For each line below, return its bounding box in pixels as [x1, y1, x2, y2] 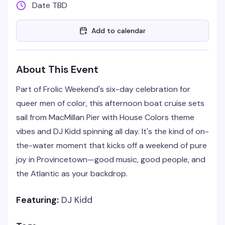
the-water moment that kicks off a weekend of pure [16, 140, 207, 151]
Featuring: [16, 194, 59, 206]
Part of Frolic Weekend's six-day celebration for [16, 84, 190, 94]
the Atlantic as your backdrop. [16, 168, 128, 179]
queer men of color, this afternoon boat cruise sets [16, 98, 204, 108]
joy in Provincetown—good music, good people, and [16, 154, 205, 165]
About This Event [16, 63, 98, 76]
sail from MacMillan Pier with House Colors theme [16, 112, 194, 123]
